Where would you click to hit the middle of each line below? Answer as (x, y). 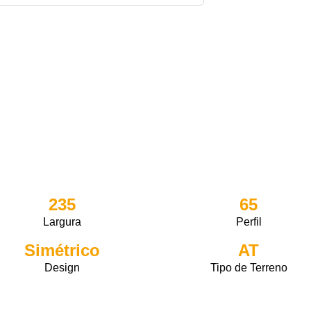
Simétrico (62, 250)
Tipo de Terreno (249, 268)
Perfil (249, 222)
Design (62, 268)
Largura (62, 222)
